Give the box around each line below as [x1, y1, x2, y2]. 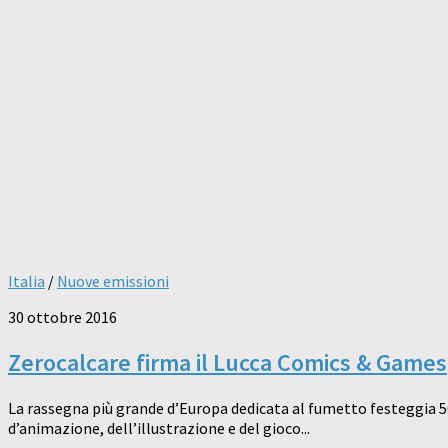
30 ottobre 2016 [8, 307, 117, 328]
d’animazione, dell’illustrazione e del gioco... [8, 418, 310, 439]
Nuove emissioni [57, 271, 169, 292]
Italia [8, 271, 45, 292]
